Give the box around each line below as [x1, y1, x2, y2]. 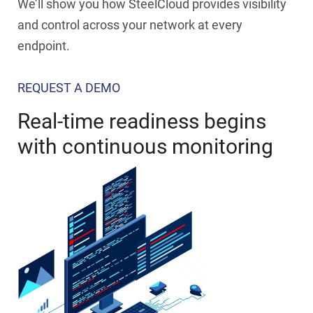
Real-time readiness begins [17, 108, 266, 133]
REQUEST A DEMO [17, 80, 120, 95]
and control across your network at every [17, 17, 242, 32]
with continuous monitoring [17, 133, 273, 159]
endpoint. [17, 38, 70, 53]
